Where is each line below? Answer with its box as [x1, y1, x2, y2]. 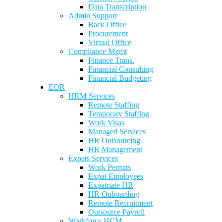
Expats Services [68, 154, 118, 163]
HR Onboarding [88, 190, 139, 198]
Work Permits [88, 163, 131, 171]
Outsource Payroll [88, 208, 145, 216]
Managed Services [88, 127, 146, 136]
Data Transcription [88, 2, 146, 11]
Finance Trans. [88, 56, 134, 64]
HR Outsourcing [88, 136, 140, 145]
